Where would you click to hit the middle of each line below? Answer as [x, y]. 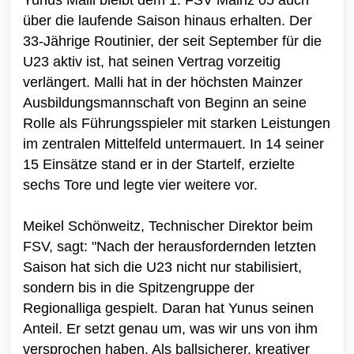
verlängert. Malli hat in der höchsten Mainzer [163, 82]
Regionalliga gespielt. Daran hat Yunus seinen [168, 308]
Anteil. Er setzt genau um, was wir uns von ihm [170, 328]
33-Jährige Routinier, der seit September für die [172, 41]
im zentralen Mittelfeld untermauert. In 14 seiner [173, 143]
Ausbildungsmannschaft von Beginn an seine [165, 102]
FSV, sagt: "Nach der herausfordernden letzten [169, 246]
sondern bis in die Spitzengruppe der [139, 287]
